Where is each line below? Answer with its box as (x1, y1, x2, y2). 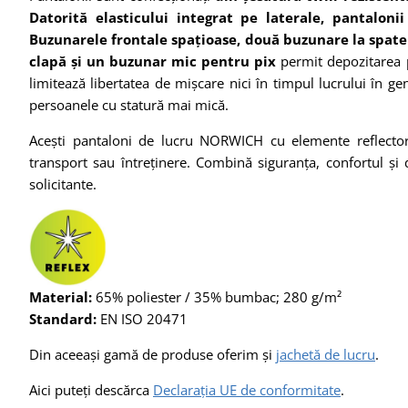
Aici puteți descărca (29, 380, 153, 399)
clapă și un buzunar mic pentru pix (29, 51, 277, 70)
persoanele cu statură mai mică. (29, 95, 229, 114)
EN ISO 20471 (97, 309, 188, 328)
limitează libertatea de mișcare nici (29, 73, 251, 92)
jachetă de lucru (276, 344, 375, 363)
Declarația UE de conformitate (153, 380, 341, 399)
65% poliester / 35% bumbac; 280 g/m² (92, 287, 342, 306)
